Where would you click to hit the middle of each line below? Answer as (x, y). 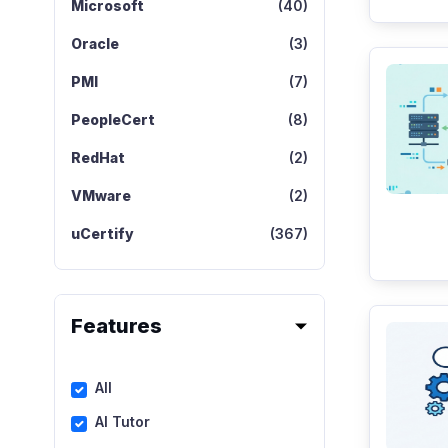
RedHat (97, 157)
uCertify (102, 233)
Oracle (94, 43)
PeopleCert (112, 119)
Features (116, 326)
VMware (100, 195)
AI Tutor (122, 421)
